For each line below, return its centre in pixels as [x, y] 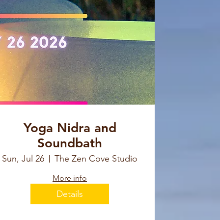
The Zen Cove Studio [96, 159]
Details [70, 194]
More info [70, 178]
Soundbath [70, 143]
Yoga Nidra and [70, 128]
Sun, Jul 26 [23, 159]
